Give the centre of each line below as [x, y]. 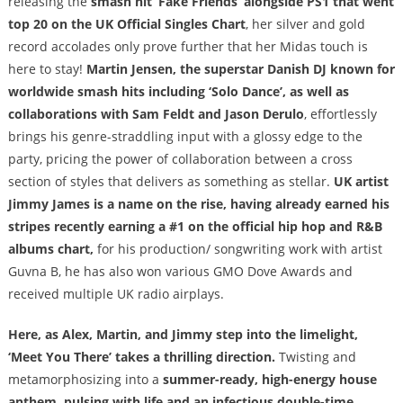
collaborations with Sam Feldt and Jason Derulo [156, 114]
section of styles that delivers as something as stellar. [170, 182]
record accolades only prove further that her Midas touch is [188, 47]
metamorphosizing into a [85, 380]
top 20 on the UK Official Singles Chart [126, 24]
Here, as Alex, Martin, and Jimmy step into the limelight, [183, 335]
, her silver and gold [305, 24]
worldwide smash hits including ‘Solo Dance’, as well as [178, 92]
